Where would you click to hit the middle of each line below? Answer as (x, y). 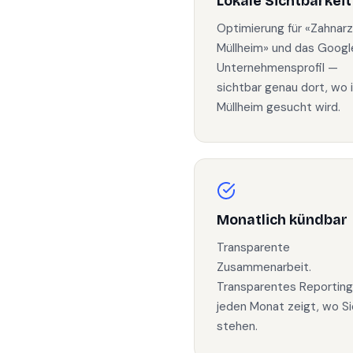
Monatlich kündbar (282, 220)
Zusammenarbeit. (264, 267)
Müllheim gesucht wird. (279, 107)
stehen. (237, 326)
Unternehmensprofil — (277, 68)
